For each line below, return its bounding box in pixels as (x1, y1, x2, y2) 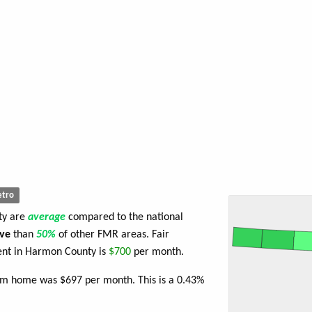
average (28, 212, 68, 224)
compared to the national (68, 212, 183, 224)
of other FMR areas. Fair (58, 229, 169, 241)
